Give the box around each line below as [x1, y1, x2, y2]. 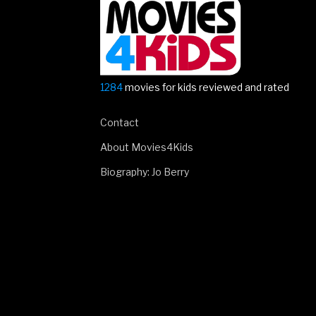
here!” [202, 18, 236, 32]
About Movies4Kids [99, 141, 193, 154]
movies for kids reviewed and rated [122, 81, 289, 94]
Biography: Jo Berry [99, 166, 189, 178]
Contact [99, 116, 139, 129]
